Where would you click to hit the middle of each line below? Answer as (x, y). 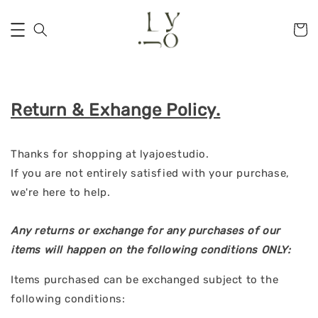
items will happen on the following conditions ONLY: (151, 250)
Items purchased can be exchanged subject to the (145, 280)
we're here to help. (61, 192)
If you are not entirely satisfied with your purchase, (150, 173)
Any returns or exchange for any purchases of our (146, 231)
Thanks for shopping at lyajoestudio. (110, 154)
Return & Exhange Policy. (116, 110)
